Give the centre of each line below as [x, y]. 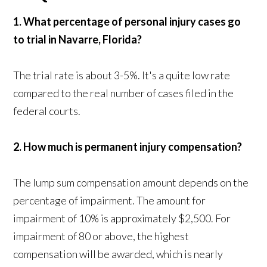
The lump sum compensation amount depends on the [131, 183]
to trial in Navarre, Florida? [78, 40]
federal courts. [47, 111]
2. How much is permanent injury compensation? [128, 147]
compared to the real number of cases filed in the [124, 93]
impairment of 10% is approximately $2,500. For [122, 218]
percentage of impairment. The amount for [110, 201]
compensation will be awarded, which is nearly [118, 254]
